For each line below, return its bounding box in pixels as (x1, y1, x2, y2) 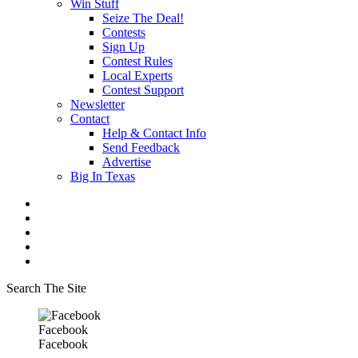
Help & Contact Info (102, 126, 206, 140)
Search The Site (6, 281, 86, 295)
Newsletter (70, 97, 125, 111)
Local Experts (102, 69, 173, 82)
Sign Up (102, 40, 145, 54)
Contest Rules (102, 54, 173, 68)
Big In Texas (70, 169, 135, 183)
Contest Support (102, 83, 184, 97)
